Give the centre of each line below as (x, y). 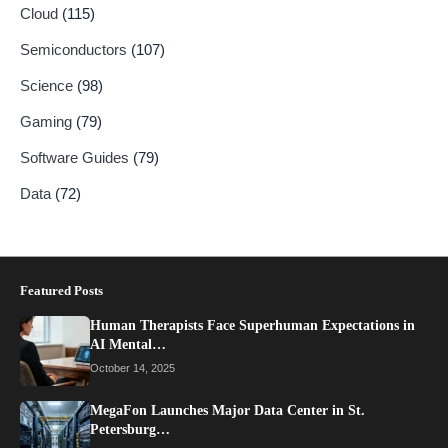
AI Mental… (128, 344)
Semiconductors (75, 49)
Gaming (48, 121)
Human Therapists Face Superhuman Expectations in (252, 325)
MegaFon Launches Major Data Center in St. (227, 410)
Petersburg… (130, 429)
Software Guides (76, 157)
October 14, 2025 (132, 367)
